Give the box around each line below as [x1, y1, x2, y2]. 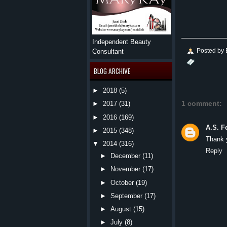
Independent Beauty [92, 38, 151, 46]
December [110, 152, 141, 160]
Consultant [92, 48, 124, 55]
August [110, 205, 132, 213]
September [110, 192, 143, 200]
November [110, 165, 141, 173]
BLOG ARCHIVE [94, 66, 130, 76]
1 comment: [181, 99, 222, 108]
